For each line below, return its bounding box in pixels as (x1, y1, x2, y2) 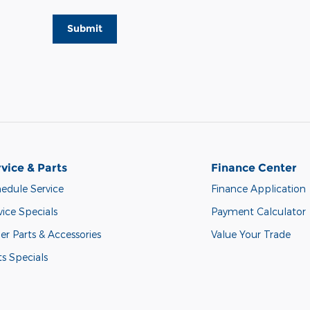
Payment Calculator (211, 205, 306, 217)
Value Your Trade (211, 228, 291, 240)
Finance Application (211, 182, 306, 194)
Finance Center (211, 161, 297, 174)
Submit (66, 22, 102, 35)
